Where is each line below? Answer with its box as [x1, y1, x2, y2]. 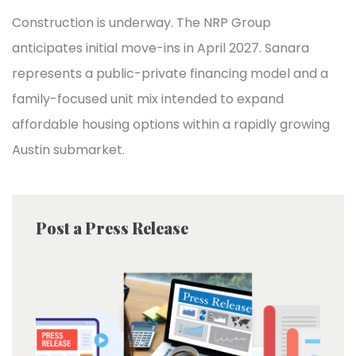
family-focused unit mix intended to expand [12, 90, 284, 108]
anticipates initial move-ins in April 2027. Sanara [12, 39, 309, 57]
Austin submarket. [12, 141, 125, 159]
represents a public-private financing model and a [12, 64, 328, 83]
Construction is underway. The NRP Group [12, 14, 271, 32]
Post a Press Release [36, 217, 188, 238]
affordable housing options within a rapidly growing [12, 115, 330, 133]
